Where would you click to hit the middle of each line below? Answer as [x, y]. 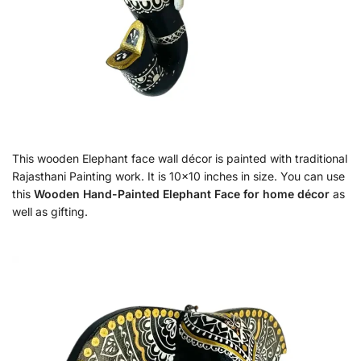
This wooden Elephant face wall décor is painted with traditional [180, 159]
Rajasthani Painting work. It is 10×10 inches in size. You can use [178, 176]
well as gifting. [50, 212]
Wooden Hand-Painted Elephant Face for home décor [182, 194]
